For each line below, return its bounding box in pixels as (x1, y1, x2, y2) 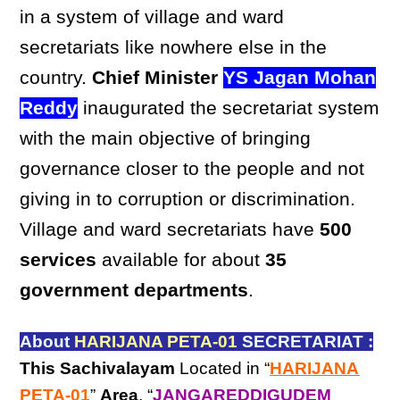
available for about (96, 249, 266, 271)
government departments (20, 279, 249, 301)
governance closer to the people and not (20, 158, 365, 179)
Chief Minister (92, 67, 219, 88)
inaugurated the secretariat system (78, 97, 380, 119)
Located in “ (175, 359, 271, 378)
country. (20, 67, 93, 88)
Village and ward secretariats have (20, 219, 321, 240)
